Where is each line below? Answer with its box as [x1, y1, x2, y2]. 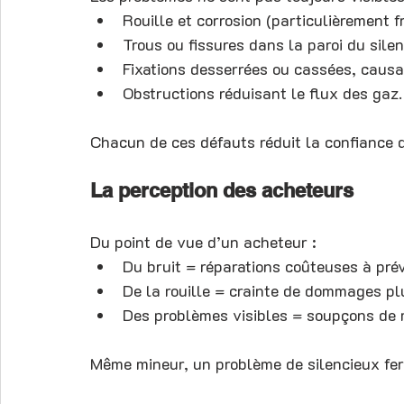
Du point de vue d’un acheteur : [90, 231, 317, 253]
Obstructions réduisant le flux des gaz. [123, 82, 402, 105]
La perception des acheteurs [90, 179, 353, 203]
